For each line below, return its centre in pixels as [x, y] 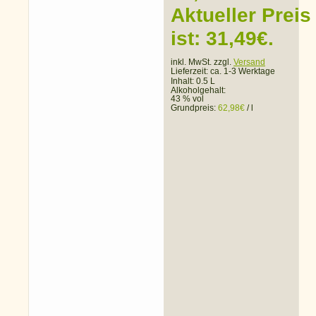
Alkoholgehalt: [199, 91]
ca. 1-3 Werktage [243, 72]
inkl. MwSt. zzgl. [202, 62]
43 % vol [187, 99]
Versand [249, 62]
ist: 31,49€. [222, 39]
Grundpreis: [194, 108]
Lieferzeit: [190, 72]
